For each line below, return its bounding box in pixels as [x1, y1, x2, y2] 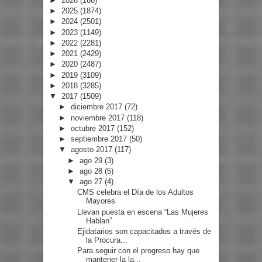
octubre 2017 [70, 123, 117, 133]
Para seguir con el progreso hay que [77, 246, 200, 256]
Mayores [86, 196, 116, 206]
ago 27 [80, 177, 105, 187]
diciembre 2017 [70, 102, 125, 112]
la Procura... [86, 235, 128, 244]
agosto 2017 [70, 145, 115, 154]
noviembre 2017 [70, 113, 127, 122]
